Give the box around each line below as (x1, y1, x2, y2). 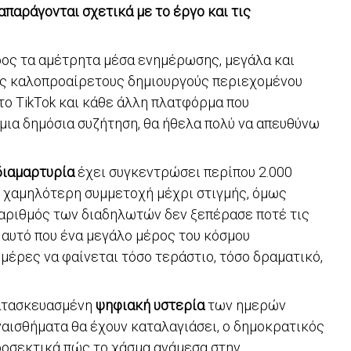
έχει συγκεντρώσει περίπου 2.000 (74, 163, 292, 180)
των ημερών (204, 296, 286, 313)
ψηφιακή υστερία (96, 296, 204, 313)
